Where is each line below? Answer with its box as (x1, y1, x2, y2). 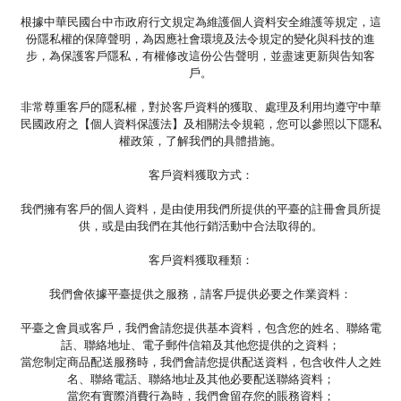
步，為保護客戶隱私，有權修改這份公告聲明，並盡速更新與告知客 (26, 48, 375, 63)
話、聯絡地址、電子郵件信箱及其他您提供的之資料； (61, 337, 340, 352)
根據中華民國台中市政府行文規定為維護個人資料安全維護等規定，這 (20, 14, 381, 29)
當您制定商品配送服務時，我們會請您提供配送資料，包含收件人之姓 (20, 354, 381, 369)
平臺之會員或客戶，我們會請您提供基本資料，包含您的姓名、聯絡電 (20, 320, 381, 335)
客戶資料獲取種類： (148, 252, 253, 267)
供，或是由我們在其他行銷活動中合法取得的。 (78, 218, 323, 233)
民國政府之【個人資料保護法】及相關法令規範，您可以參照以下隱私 (20, 116, 381, 131)
